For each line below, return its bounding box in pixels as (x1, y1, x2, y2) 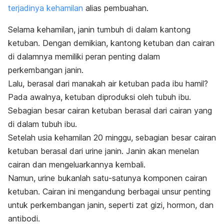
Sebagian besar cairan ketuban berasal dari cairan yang (8, 105, 212, 116)
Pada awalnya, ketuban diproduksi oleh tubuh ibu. (8, 92, 191, 102)
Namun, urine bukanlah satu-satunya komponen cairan (8, 173, 207, 183)
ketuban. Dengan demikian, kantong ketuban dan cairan (8, 38, 214, 48)
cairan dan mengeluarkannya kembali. (8, 159, 145, 170)
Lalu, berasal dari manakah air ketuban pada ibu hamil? (8, 78, 208, 89)
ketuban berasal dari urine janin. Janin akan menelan (8, 146, 199, 156)
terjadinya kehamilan (8, 3, 83, 13)
